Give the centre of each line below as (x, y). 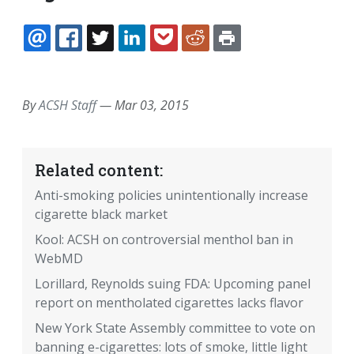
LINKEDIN (188, 57)
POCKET (217, 57)
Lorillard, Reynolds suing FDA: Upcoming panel (173, 284)
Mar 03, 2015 (152, 105)
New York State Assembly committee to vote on (175, 328)
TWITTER (154, 57)
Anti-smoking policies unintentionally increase (171, 196)
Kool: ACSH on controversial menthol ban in (164, 240)
